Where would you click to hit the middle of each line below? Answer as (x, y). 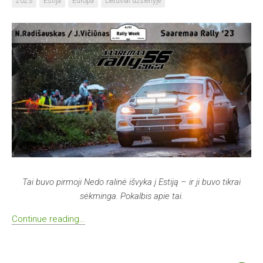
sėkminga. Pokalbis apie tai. (131, 196)
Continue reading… (48, 219)
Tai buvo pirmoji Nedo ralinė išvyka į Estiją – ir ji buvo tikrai (131, 182)
